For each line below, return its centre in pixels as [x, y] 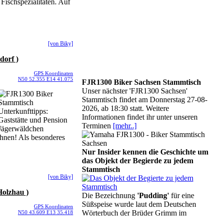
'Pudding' [153, 195]
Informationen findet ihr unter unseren [140, 117]
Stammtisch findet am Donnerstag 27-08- [145, 100]
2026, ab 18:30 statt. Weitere [125, 108]
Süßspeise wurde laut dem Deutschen [139, 204]
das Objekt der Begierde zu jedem [138, 161]
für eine [182, 195]
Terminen [97, 126]
